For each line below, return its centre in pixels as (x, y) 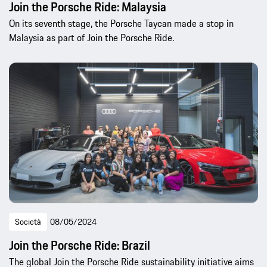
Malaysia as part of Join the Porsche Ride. (91, 37)
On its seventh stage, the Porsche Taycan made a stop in (121, 23)
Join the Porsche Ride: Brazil (80, 245)
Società (28, 221)
